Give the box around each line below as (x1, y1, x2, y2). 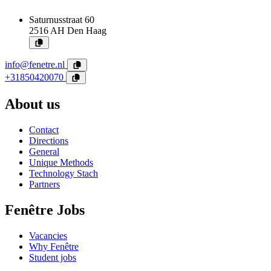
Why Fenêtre (29, 241, 79, 252)
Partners (29, 179, 60, 190)
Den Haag (67, 25, 106, 36)
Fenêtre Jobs (5, 202, 85, 218)
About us (5, 96, 60, 113)
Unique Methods (29, 157, 93, 168)
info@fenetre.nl (5, 59, 67, 70)
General (29, 146, 59, 157)
